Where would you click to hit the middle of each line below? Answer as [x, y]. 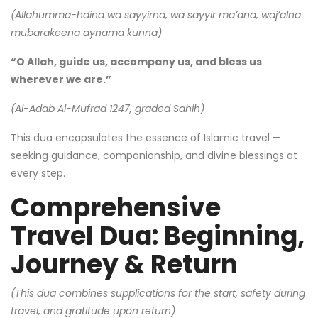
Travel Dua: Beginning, [158, 236]
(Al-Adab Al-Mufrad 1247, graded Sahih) [108, 108]
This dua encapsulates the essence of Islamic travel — [146, 137]
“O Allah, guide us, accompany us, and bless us [136, 61]
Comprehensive [116, 207]
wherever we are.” [61, 79]
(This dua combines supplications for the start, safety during [158, 293]
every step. [38, 173]
